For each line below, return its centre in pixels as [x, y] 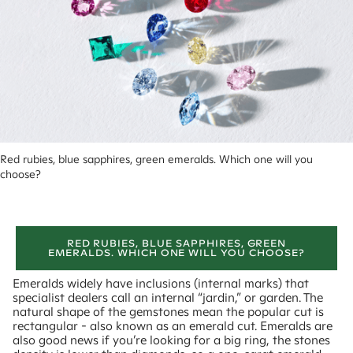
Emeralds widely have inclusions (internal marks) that [161, 284]
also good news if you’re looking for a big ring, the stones [171, 340]
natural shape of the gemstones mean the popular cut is [168, 312]
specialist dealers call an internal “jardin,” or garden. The [168, 298]
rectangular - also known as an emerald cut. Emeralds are [173, 326]
